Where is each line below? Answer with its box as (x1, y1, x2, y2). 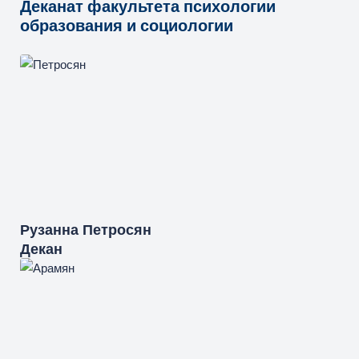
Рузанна (20, 220, 79, 240)
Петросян (83, 220, 151, 240)
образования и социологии (20, 14, 233, 37)
